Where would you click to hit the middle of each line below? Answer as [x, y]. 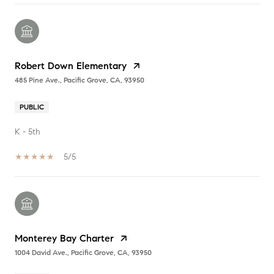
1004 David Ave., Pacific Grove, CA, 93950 [83, 253]
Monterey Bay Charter [64, 239]
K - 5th [28, 132]
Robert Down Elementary [71, 66]
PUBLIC [32, 107]
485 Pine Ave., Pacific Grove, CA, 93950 [80, 80]
